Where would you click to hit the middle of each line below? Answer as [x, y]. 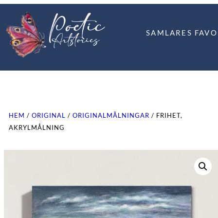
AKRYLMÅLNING [37, 127]
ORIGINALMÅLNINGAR [111, 115]
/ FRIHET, [166, 115]
